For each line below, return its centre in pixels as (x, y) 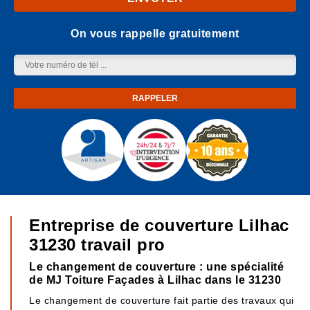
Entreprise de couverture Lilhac (159, 225)
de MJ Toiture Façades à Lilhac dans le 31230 (155, 280)
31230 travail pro (97, 245)
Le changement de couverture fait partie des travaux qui (162, 300)
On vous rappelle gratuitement (155, 34)
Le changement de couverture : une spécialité (156, 267)
